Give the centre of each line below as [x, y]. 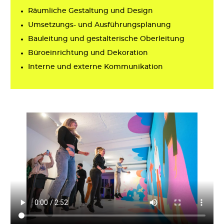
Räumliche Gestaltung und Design [90, 11]
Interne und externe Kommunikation [95, 67]
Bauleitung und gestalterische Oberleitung [106, 39]
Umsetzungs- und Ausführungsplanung [99, 25]
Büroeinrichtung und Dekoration [88, 53]
